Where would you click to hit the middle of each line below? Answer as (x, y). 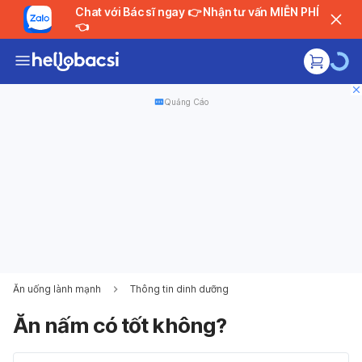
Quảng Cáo (186, 102)
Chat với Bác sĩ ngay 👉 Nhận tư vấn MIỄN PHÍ (131, 12)
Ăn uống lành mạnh (57, 289)
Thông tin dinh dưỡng (179, 289)
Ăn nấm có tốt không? (120, 325)
